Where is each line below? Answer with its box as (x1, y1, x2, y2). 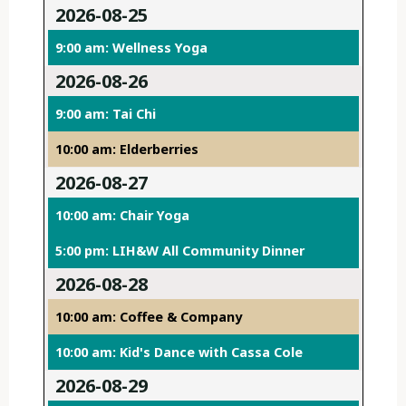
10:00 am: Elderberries (54, 140, 198, 159)
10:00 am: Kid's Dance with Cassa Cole (54, 343, 303, 362)
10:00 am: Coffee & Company (54, 308, 242, 326)
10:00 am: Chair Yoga (54, 207, 189, 225)
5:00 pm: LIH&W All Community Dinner (54, 242, 304, 260)
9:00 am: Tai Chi (54, 105, 156, 123)
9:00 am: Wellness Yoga (54, 39, 208, 57)
